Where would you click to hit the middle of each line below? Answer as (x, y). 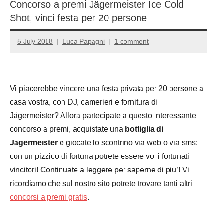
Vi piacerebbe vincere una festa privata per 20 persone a (107, 88)
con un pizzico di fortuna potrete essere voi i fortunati (100, 156)
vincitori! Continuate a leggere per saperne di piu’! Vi (100, 170)
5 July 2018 (35, 41)
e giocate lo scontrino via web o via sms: (128, 142)
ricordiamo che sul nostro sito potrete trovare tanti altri (101, 183)
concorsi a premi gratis (48, 197)
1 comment (132, 41)
